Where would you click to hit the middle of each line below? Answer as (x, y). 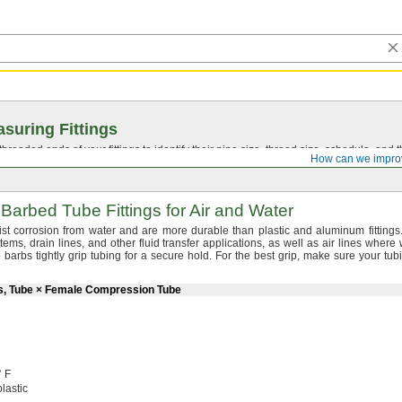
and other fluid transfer (144, 243)
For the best (245, 256)
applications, (234, 243)
